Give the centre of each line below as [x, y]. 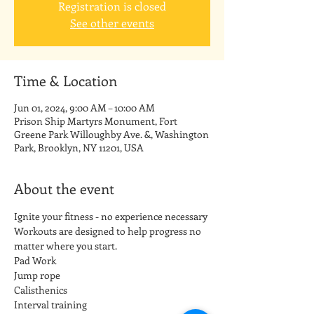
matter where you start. [66, 246]
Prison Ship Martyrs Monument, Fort [96, 121]
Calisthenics [41, 290]
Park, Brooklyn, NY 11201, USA [79, 148]
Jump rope [37, 275]
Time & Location [66, 80]
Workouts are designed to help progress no [109, 231]
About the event [64, 188]
